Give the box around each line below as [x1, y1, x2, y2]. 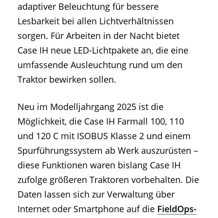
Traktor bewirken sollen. [18, 73, 116, 86]
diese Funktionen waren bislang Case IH [18, 159, 181, 171]
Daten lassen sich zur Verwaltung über [18, 188, 175, 200]
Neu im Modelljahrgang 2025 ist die [18, 100, 163, 112]
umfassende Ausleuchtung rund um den [18, 59, 182, 71]
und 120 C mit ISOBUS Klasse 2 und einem [18, 129, 191, 142]
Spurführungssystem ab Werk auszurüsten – [18, 144, 198, 156]
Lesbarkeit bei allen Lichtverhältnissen [18, 15, 174, 27]
